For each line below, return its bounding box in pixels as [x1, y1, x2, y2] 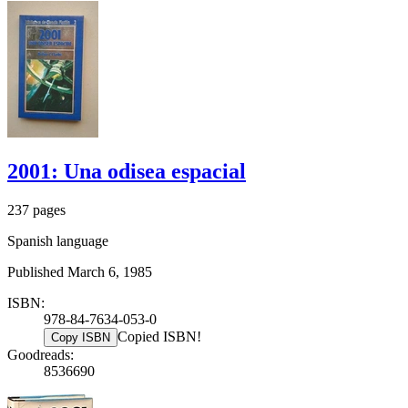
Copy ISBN [51, 331, 110, 345]
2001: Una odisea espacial [7, 159, 246, 184]
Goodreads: [7, 347, 74, 363]
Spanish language [7, 233, 108, 250]
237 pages [7, 202, 66, 219]
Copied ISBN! [117, 329, 201, 345]
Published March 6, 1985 [7, 264, 152, 280]
